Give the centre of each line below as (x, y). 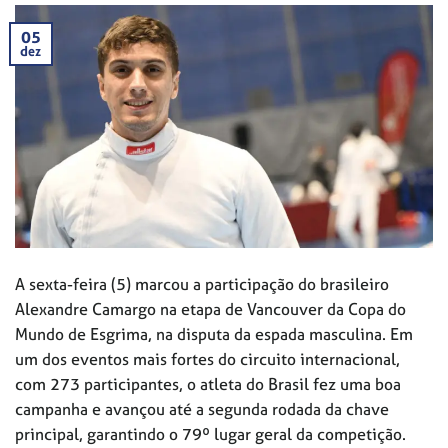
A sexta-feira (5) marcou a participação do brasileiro (202, 284)
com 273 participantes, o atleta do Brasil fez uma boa (208, 384)
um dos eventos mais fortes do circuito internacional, (207, 359)
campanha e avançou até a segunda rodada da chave (202, 409)
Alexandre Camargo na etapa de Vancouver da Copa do (210, 309)
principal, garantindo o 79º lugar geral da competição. (210, 434)
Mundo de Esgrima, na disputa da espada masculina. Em (214, 334)
